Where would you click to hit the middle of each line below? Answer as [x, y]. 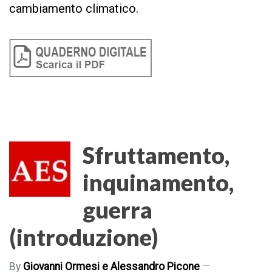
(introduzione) [84, 236]
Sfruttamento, [156, 155]
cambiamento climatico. [75, 9]
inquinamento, [158, 182]
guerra [117, 209]
